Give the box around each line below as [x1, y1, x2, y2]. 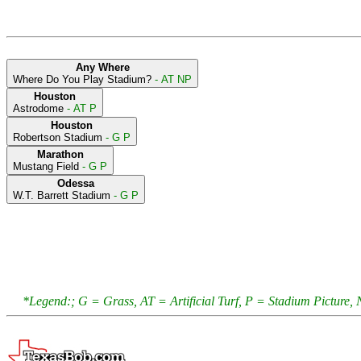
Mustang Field [13, 160, 79, 172]
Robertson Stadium [13, 131, 102, 143]
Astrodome [13, 102, 64, 114]
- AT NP [151, 73, 192, 85]
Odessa [57, 176, 94, 189]
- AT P [64, 102, 97, 114]
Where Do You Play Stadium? [13, 73, 151, 85]
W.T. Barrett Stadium [13, 189, 110, 201]
